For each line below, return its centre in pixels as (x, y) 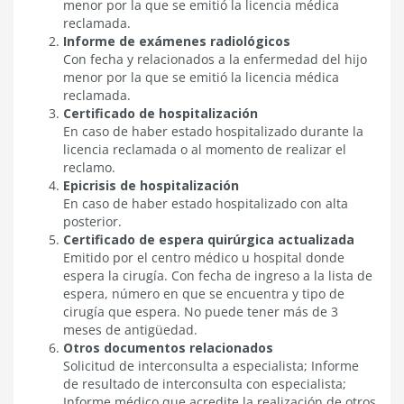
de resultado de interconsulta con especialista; (205, 383)
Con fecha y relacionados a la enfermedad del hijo (215, 59)
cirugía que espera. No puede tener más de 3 (201, 311)
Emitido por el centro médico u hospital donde (204, 257)
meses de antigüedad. (130, 329)
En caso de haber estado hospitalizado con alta (206, 203)
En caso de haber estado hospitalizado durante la (213, 131)
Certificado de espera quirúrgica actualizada (209, 239)
